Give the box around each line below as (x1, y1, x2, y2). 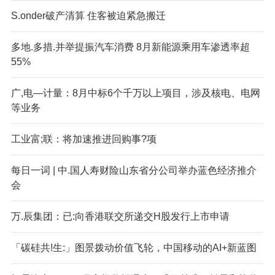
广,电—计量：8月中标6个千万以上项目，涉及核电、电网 (10, 87, 260, 98)
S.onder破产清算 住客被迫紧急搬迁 (10, 10, 166, 21)
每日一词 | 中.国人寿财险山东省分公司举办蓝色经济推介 (10, 165, 257, 176)
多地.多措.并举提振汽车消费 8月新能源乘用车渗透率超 (10, 41, 250, 52)
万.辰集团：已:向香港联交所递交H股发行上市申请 (10, 211, 230, 222)
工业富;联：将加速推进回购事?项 (10, 133, 157, 144)
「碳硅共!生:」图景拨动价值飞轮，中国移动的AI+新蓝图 (10, 242, 257, 253)
